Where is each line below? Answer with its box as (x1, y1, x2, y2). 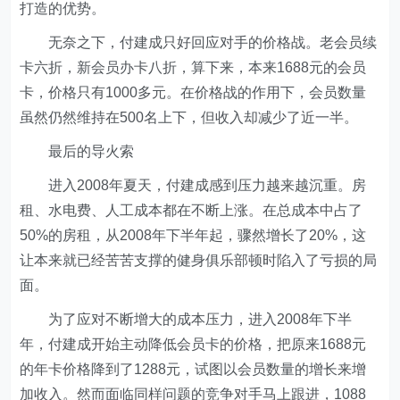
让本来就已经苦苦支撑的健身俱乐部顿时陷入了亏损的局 (20, 253, 378, 268)
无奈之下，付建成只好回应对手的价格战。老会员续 (20, 35, 378, 50)
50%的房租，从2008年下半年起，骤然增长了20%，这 (20, 228, 367, 243)
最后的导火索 (20, 144, 138, 159)
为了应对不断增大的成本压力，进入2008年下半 (20, 312, 353, 327)
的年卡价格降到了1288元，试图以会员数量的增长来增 (20, 362, 367, 377)
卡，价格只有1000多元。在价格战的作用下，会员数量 (20, 85, 367, 100)
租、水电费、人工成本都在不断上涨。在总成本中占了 (20, 203, 363, 218)
